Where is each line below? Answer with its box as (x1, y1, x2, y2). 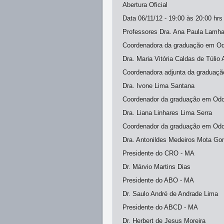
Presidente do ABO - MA (122, 176, 194, 184)
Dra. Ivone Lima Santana (122, 82, 194, 89)
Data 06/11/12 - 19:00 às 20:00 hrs (122, 14, 222, 22)
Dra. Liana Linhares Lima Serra (122, 109, 212, 116)
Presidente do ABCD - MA (122, 203, 198, 211)
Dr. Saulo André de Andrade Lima (122, 190, 218, 197)
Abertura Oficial (122, 1, 167, 8)
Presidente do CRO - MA (122, 149, 194, 157)
